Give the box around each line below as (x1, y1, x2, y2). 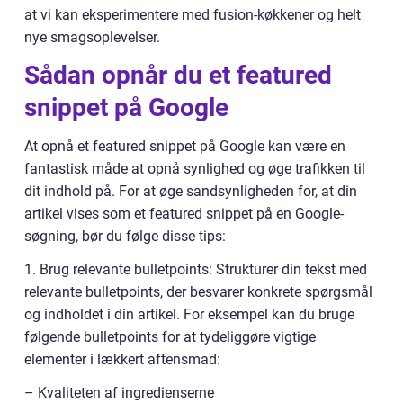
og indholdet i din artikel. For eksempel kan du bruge (24, 306, 354, 324)
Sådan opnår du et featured (24, 60, 332, 91)
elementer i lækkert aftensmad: (24, 351, 220, 369)
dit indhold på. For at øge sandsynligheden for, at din (24, 183, 357, 201)
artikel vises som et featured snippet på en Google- (24, 205, 344, 223)
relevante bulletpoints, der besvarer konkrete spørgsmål (24, 283, 372, 301)
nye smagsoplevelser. (24, 29, 160, 47)
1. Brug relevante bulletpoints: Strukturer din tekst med (24, 261, 367, 279)
